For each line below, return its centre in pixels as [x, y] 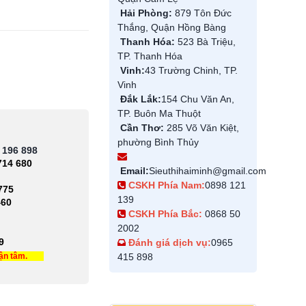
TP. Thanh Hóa [150, 56]
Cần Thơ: [141, 128]
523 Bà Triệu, [205, 42]
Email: [135, 171]
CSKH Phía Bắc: [165, 214]
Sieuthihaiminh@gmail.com [208, 171]
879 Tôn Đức [202, 13]
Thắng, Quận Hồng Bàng [172, 27]
